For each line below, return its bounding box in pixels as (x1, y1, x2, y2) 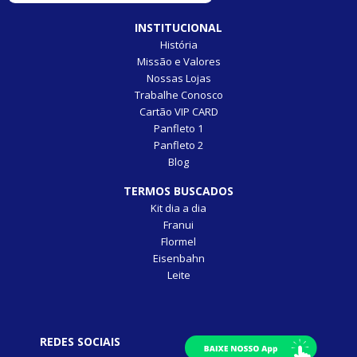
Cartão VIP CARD (139, 104, 218, 119)
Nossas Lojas (146, 71, 211, 85)
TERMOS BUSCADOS (124, 183, 233, 198)
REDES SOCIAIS (40, 334, 121, 349)
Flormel (161, 234, 196, 249)
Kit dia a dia (151, 201, 206, 215)
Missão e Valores (136, 54, 221, 69)
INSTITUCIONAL (135, 20, 222, 35)
